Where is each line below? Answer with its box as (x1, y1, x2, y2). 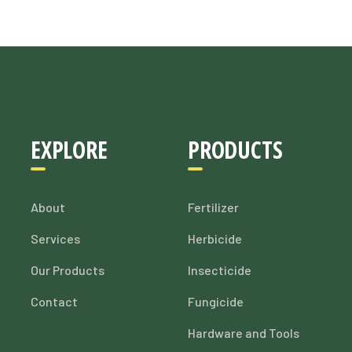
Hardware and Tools (187, 325, 299, 340)
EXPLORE (30, 134, 108, 166)
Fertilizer (187, 200, 239, 214)
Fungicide (187, 294, 244, 309)
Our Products (30, 262, 104, 277)
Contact (30, 294, 78, 309)
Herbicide (187, 231, 242, 246)
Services (30, 231, 80, 246)
